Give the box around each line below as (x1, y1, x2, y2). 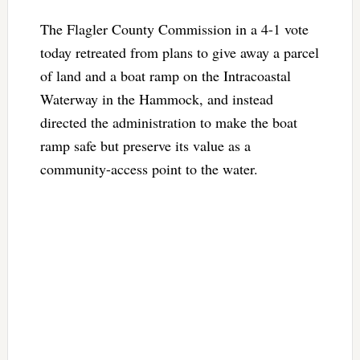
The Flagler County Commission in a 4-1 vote (39, 18, 309, 39)
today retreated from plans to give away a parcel (39, 42, 319, 62)
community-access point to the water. (39, 158, 268, 178)
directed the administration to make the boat (39, 112, 297, 132)
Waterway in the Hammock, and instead (39, 88, 273, 108)
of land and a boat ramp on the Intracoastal (39, 65, 291, 85)
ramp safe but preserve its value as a (39, 135, 251, 155)
